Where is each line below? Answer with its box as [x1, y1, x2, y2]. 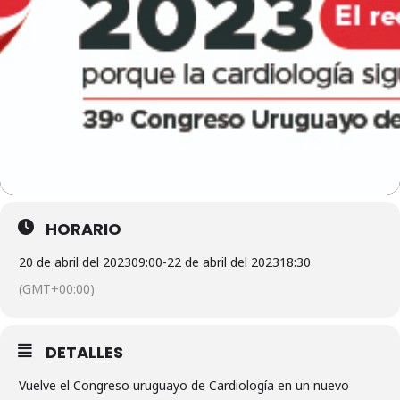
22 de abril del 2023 [167, 254, 279, 271]
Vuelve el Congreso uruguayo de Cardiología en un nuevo [19, 377, 349, 394]
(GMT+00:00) [19, 280, 95, 297]
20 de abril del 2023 [19, 254, 131, 271]
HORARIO [46, 218, 121, 240]
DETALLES [46, 341, 123, 363]
